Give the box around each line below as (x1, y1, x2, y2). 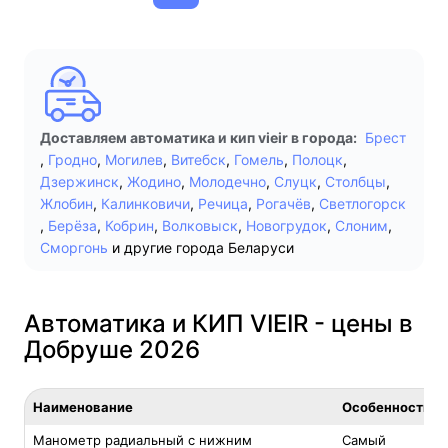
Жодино (127, 173, 181, 190)
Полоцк (292, 151, 343, 168)
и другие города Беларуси (112, 239, 294, 256)
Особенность (342, 399, 431, 415)
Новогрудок (246, 217, 327, 234)
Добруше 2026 (24, 335, 200, 364)
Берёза (48, 217, 97, 234)
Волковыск (162, 217, 238, 234)
